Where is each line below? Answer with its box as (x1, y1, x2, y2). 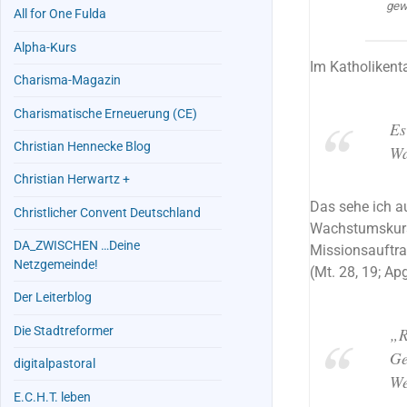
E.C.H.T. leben (14, 389, 92, 405)
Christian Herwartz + (14, 172, 131, 188)
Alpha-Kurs (14, 39, 77, 55)
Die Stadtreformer (14, 323, 114, 339)
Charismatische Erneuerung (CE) (14, 105, 198, 122)
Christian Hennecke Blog (14, 138, 152, 154)
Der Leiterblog (14, 290, 93, 306)
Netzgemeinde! (14, 257, 99, 273)
